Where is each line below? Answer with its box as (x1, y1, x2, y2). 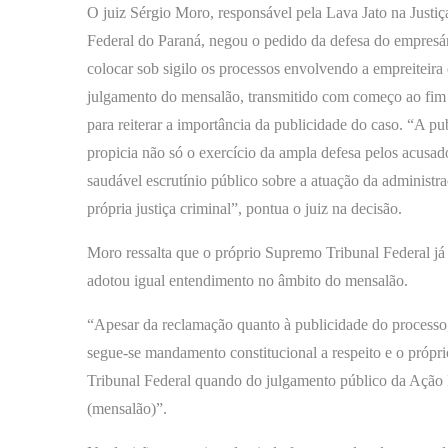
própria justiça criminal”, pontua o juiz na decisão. (87, 199, 402, 217)
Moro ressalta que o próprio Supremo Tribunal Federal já (87, 243, 445, 261)
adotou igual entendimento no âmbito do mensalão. (87, 271, 408, 289)
